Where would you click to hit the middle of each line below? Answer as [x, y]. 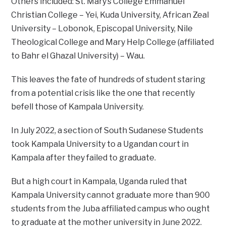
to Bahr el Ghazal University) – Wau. [78, 55]
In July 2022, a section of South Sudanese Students [107, 130]
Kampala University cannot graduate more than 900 [111, 195]
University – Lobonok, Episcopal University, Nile [102, 28]
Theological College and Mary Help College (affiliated [113, 42]
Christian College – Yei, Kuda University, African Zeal [110, 15]
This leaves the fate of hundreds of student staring [108, 79]
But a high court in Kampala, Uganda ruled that [99, 181]
